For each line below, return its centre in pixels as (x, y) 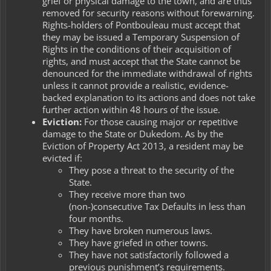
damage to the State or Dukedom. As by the (133, 134)
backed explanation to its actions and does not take (149, 98)
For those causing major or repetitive (161, 122)
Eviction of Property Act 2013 (103, 146)
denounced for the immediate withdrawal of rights (147, 73)
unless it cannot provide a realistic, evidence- (135, 86)
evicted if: (62, 158)
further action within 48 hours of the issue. (131, 110)
